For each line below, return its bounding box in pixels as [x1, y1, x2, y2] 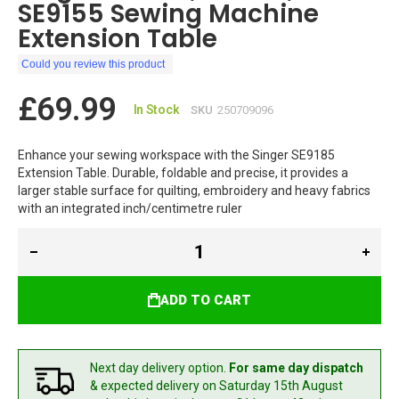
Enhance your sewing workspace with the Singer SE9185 [18, 148, 335, 163]
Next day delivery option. [90, 361, 229, 376]
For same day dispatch [229, 361, 363, 376]
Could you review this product [21, 58, 165, 71]
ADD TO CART [160, 292, 251, 309]
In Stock [133, 102, 180, 118]
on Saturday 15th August [202, 379, 343, 394]
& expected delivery [90, 379, 202, 394]
